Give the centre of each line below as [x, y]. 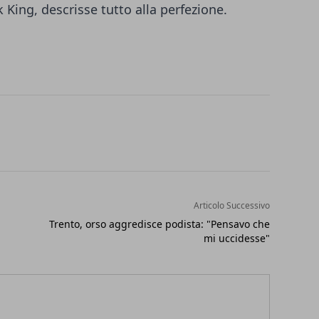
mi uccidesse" [236, 239]
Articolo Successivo [231, 206]
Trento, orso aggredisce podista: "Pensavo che [159, 224]
